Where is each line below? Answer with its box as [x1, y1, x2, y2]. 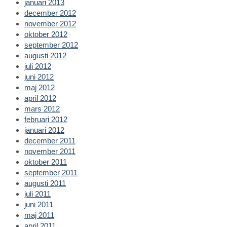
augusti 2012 [24, 51, 66, 60]
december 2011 [24, 136, 75, 145]
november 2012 [24, 19, 76, 28]
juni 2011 [24, 200, 53, 209]
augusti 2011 [24, 178, 66, 187]
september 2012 [24, 40, 78, 49]
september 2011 [24, 168, 78, 177]
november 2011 [24, 146, 75, 156]
